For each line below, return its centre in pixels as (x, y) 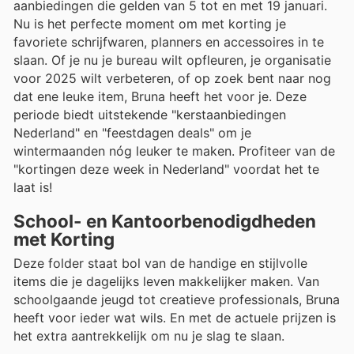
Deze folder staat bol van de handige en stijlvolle (160, 264)
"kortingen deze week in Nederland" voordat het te (166, 169)
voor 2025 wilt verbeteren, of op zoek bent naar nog (172, 79)
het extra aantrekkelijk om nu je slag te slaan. (149, 336)
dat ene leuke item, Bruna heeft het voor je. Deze (160, 97)
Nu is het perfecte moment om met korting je (150, 24)
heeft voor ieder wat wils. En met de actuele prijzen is (175, 318)
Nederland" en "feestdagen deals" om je (132, 133)
